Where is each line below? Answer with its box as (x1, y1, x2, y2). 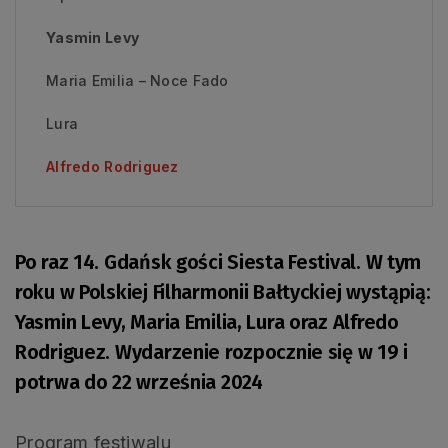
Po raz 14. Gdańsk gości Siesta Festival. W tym (15, 249, 422, 274)
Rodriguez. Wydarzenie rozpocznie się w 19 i (15, 339, 408, 364)
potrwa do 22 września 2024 (15, 369, 263, 394)
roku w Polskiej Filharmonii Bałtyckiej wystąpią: (15, 279, 431, 304)
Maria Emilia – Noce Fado (46, 71, 229, 89)
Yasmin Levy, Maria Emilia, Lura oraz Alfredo (15, 309, 399, 334)
